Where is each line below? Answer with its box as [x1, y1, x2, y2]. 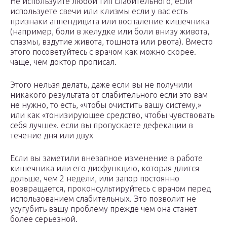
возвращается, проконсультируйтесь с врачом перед [10, 184, 211, 194]
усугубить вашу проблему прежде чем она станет [10, 204, 197, 214]
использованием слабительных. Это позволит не [10, 194, 196, 204]
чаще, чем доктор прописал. [10, 57, 117, 67]
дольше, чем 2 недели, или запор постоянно [10, 174, 179, 183]
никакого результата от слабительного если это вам [10, 90, 208, 100]
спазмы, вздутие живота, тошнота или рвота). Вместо [10, 37, 213, 47]
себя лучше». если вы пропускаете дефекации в [10, 121, 193, 130]
